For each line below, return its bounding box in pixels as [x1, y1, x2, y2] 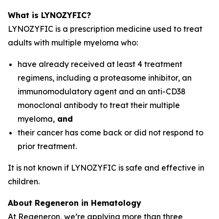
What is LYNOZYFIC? [8, 10, 91, 20]
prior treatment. [18, 141, 77, 151]
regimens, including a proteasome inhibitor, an [18, 73, 192, 83]
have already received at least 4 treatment [18, 59, 182, 69]
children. [8, 176, 40, 186]
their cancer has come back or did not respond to [18, 128, 203, 137]
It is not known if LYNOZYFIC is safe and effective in [8, 163, 204, 173]
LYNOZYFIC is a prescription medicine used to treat [8, 24, 202, 34]
